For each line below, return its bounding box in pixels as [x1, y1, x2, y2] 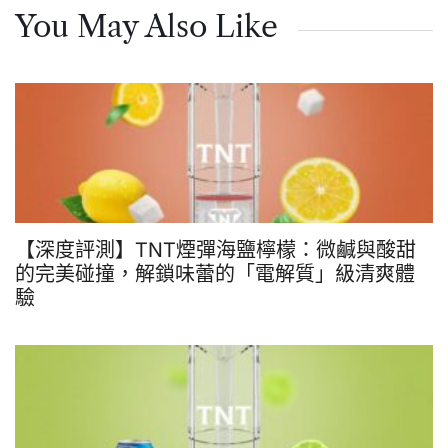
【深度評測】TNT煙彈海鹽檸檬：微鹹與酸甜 [15, 237, 416, 262]
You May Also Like [15, 7, 278, 45]
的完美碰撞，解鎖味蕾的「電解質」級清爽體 [15, 261, 415, 286]
